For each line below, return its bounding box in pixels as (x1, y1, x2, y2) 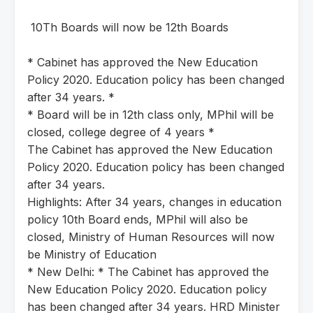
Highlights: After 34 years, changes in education (27, 194, 282, 209)
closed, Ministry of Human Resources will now (27, 229, 275, 244)
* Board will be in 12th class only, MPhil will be (27, 107, 274, 122)
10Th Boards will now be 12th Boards (27, 20, 228, 34)
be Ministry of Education (27, 247, 156, 261)
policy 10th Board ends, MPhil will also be (27, 212, 248, 226)
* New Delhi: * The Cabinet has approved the (27, 264, 269, 279)
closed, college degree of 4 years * (27, 124, 214, 139)
